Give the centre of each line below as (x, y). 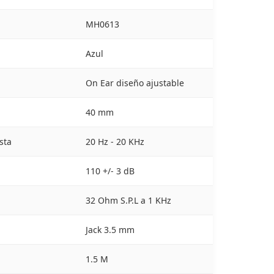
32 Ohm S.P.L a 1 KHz (128, 200)
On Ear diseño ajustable (135, 83)
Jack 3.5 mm (110, 230)
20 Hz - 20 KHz (115, 142)
